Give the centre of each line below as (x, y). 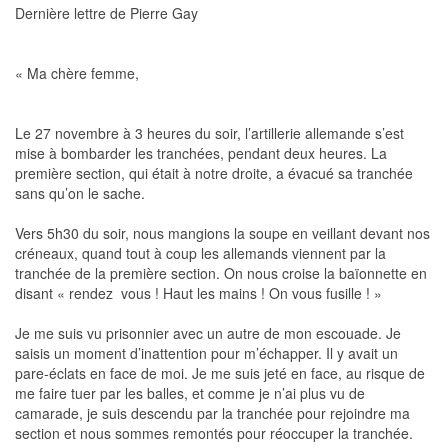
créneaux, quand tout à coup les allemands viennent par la (200, 252)
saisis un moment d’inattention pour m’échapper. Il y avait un (206, 352)
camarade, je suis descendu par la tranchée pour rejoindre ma (212, 412)
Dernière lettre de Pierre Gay (106, 12)
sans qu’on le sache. (80, 192)
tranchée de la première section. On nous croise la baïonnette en (221, 272)
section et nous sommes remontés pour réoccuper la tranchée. (214, 432)
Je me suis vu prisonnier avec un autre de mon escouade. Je (208, 332)
